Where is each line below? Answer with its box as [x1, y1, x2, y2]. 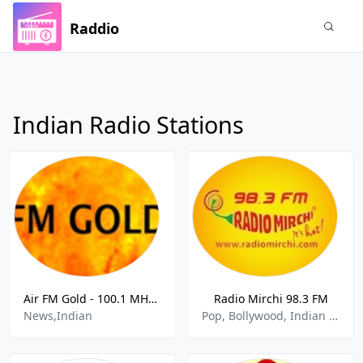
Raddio [70, 19, 119, 38]
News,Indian [23, 308, 92, 323]
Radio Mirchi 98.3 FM [213, 291, 328, 306]
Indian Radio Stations [13, 109, 244, 140]
